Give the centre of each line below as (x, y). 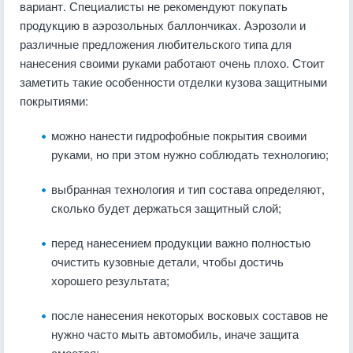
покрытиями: (54, 100)
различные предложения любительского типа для (156, 44)
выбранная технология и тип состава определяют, (188, 189)
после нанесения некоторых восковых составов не (190, 315)
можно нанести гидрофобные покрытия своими (179, 135)
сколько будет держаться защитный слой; (166, 208)
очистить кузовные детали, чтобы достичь (167, 261)
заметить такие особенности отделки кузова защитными (173, 82)
